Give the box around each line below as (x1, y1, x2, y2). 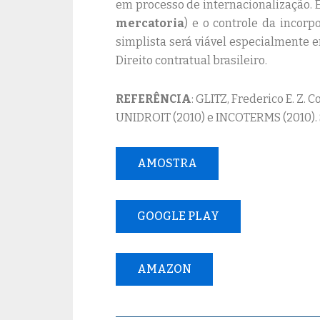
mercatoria (116, 16, 184, 30)
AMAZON (137, 262, 191, 276)
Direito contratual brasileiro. (116, 54, 267, 67)
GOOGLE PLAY (137, 209, 219, 223)
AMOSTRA (137, 156, 197, 170)
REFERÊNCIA (116, 92, 191, 106)
